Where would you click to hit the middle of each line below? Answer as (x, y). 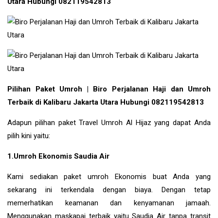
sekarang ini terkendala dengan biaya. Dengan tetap (109, 190)
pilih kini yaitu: (29, 136)
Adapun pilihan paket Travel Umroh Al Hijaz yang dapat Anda (109, 122)
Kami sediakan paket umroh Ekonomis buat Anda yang (109, 176)
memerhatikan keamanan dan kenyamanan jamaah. (109, 203)
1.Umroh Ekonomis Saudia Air (58, 156)
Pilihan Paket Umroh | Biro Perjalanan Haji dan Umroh (109, 89)
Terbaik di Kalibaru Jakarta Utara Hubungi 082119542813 (106, 102)
